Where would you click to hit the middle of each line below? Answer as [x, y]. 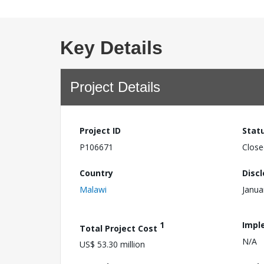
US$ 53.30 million [112, 245]
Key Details [111, 48]
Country [96, 173]
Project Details [115, 87]
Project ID [100, 131]
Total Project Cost [120, 228]
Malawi [93, 189]
